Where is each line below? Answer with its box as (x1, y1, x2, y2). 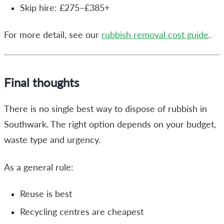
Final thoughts (4, 74, 79, 89)
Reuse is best (20, 188, 72, 199)
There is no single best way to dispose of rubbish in (4, 103, 207, 114)
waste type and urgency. (4, 134, 100, 145)
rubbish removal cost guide (101, 29, 208, 40)
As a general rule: (4, 161, 73, 172)
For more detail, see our (4, 29, 101, 40)
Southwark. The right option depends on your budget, (4, 118, 216, 129)
